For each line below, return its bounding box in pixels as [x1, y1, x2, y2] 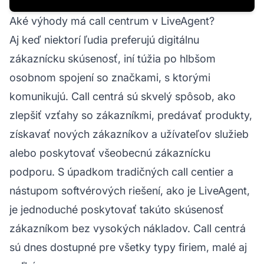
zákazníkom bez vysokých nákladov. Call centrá [9, 222, 246, 235]
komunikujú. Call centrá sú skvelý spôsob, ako [9, 90, 236, 103]
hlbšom [180, 52, 216, 65]
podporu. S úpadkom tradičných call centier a [9, 165, 233, 178]
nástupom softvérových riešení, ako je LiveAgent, [9, 184, 250, 197]
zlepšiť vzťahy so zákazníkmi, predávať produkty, [9, 108, 252, 121]
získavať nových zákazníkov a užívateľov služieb [9, 127, 249, 140]
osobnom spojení [9, 71, 94, 84]
